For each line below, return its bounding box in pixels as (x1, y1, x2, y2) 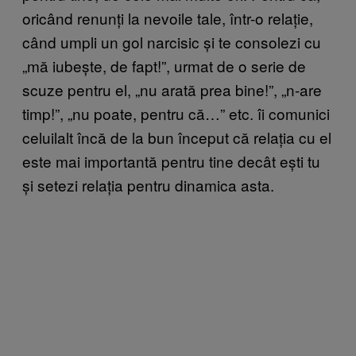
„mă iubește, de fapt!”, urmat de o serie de (22, 55, 306, 77)
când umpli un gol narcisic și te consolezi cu (22, 31, 321, 53)
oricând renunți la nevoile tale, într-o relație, (22, 7, 313, 29)
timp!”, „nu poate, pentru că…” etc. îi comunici (22, 103, 330, 125)
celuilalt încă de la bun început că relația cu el (22, 126, 331, 149)
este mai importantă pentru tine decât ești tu (22, 150, 320, 172)
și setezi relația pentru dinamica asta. (22, 174, 274, 196)
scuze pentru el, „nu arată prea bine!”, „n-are (22, 79, 322, 101)
